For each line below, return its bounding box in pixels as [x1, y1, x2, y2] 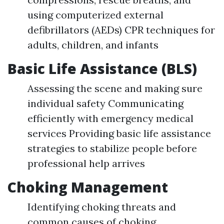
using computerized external [27, 8, 163, 21]
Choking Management [7, 177, 168, 197]
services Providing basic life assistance [27, 127, 211, 140]
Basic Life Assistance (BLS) [7, 59, 197, 78]
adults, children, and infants [27, 38, 158, 51]
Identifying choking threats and [27, 200, 176, 213]
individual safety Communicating [27, 97, 183, 110]
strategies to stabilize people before [27, 142, 197, 155]
